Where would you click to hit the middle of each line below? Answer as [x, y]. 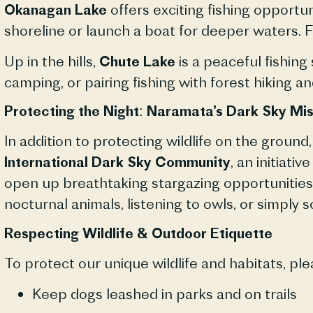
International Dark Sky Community [117, 162]
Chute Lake [137, 61]
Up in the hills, [51, 61]
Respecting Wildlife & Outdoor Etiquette [138, 233]
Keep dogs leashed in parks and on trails [164, 294]
